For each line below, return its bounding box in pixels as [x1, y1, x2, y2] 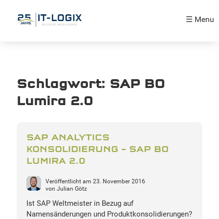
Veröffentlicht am [45, 178, 93, 185]
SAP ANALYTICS [26, 133, 109, 143]
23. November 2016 [92, 178, 145, 185]
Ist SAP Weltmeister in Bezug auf [26, 199, 133, 208]
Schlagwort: [16, 78, 109, 91]
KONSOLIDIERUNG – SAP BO [26, 145, 169, 154]
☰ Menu [186, 15, 214, 24]
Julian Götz [56, 185, 87, 193]
